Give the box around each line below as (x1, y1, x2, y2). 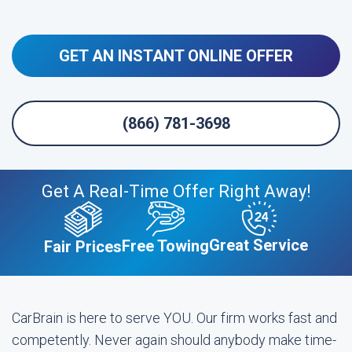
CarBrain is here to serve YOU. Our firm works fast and (12, 310, 337, 326)
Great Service (209, 236, 308, 255)
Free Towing (122, 236, 209, 255)
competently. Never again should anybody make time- (12, 332, 336, 348)
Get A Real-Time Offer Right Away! (41, 181, 311, 201)
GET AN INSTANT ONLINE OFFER (59, 46, 293, 65)
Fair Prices (44, 237, 122, 256)
